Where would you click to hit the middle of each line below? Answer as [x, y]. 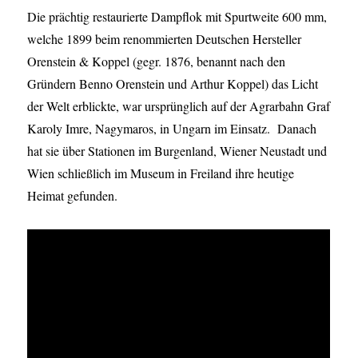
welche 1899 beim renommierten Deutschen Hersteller [165, 39]
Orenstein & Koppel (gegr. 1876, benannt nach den [157, 62]
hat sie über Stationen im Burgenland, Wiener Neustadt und [177, 151]
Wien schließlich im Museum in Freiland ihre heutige [161, 173]
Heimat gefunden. [73, 196]
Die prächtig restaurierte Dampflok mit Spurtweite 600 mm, [177, 17]
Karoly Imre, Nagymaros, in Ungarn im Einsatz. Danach [172, 129]
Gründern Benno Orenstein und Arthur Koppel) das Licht [173, 84]
